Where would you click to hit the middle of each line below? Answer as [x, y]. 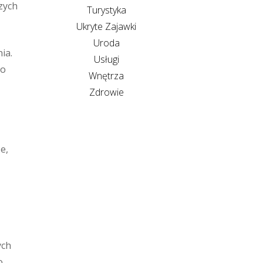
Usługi [106, 59]
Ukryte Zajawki [106, 26]
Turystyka [106, 10]
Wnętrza [106, 75]
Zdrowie [106, 92]
